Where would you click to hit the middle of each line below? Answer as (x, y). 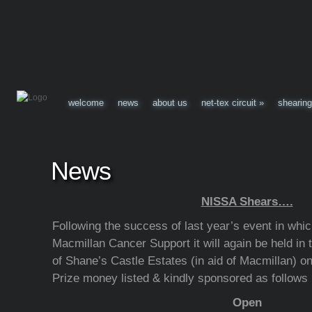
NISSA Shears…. (247, 202)
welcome (86, 103)
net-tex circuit (229, 103)
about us (170, 103)
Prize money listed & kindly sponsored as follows (180, 278)
